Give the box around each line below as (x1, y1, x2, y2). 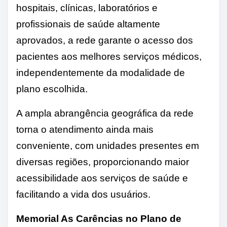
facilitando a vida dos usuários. (16, 189, 150, 200)
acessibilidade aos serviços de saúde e (16, 173, 188, 184)
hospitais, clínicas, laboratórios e (16, 3, 158, 14)
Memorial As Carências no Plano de (16, 213, 181, 224)
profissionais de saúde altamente (16, 19, 160, 30)
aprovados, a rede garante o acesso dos (16, 35, 193, 46)
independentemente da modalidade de (16, 67, 185, 79)
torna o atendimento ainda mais (16, 124, 154, 135)
